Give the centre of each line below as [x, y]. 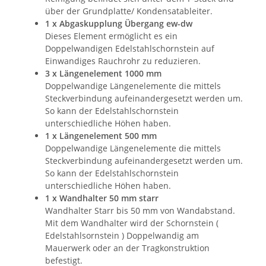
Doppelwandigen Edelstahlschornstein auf [130, 48]
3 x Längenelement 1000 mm [103, 73]
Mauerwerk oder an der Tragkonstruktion [127, 248]
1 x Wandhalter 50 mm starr [102, 198]
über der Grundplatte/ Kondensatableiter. [129, 11]
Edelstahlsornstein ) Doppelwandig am [122, 235]
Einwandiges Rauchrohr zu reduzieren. [123, 61]
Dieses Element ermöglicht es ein [111, 36]
